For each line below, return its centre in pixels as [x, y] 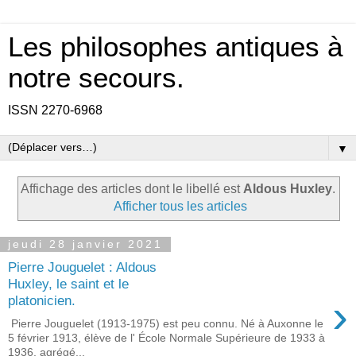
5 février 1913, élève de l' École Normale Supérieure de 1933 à [166, 337]
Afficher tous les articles [181, 206]
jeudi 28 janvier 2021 [85, 244]
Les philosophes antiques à [175, 47]
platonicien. [42, 301]
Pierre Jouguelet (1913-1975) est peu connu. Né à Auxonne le [166, 323]
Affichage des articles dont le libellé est [132, 188]
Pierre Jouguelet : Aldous [82, 267]
